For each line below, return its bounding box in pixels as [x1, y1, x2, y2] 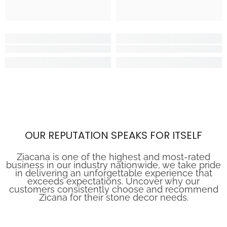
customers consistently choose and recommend [9, 184, 218, 195]
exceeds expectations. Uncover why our [27, 176, 200, 187]
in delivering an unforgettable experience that [15, 168, 212, 179]
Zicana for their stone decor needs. [39, 192, 188, 203]
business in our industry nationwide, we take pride [6, 160, 221, 171]
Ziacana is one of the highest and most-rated [17, 152, 210, 163]
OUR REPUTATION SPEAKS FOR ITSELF [25, 128, 202, 143]
